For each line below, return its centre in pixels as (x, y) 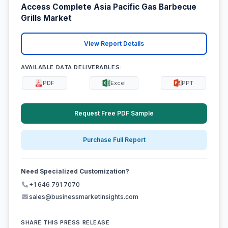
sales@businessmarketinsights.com (84, 197)
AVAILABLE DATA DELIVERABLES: (71, 67)
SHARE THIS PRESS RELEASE (65, 223)
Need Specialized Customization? (75, 172)
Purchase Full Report (114, 140)
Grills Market (46, 18)
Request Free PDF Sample (114, 113)
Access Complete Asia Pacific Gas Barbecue (109, 7)
